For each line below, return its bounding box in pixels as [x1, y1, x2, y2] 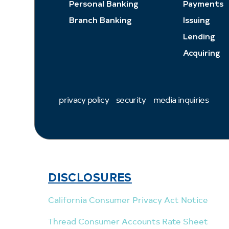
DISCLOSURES [48, 169, 132, 185]
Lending [183, 30, 216, 41]
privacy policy [59, 93, 109, 105]
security [116, 93, 146, 105]
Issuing [183, 14, 211, 25]
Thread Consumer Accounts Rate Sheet [48, 215, 209, 227]
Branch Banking [69, 14, 132, 25]
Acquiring [183, 47, 221, 58]
